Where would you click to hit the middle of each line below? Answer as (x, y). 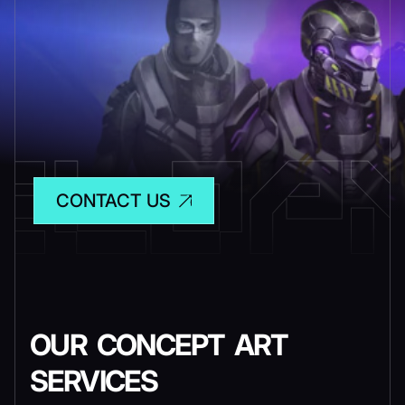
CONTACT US (113, 201)
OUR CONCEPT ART (159, 345)
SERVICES (94, 381)
